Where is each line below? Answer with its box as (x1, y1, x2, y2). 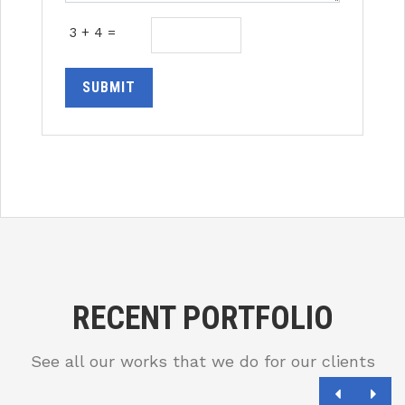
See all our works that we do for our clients (30, 352, 375, 372)
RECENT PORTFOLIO (71, 299, 334, 338)
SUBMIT (82, 79, 136, 97)
